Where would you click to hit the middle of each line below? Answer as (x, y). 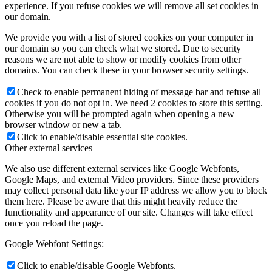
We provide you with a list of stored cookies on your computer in (129, 37)
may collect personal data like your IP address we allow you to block (136, 190)
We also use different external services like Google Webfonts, (122, 168)
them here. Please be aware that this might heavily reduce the (121, 201)
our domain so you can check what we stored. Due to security (123, 48)
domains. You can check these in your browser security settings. (127, 70)
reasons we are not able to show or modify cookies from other (123, 59)
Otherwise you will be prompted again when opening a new (120, 114)
